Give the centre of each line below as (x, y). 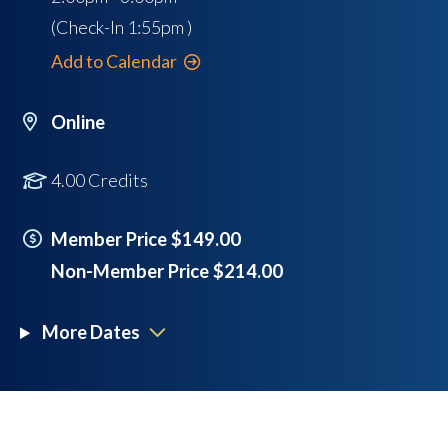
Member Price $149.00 (146, 239)
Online (78, 122)
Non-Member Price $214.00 (167, 271)
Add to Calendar (114, 61)
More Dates (90, 332)
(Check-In (89, 27)
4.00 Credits (100, 180)
